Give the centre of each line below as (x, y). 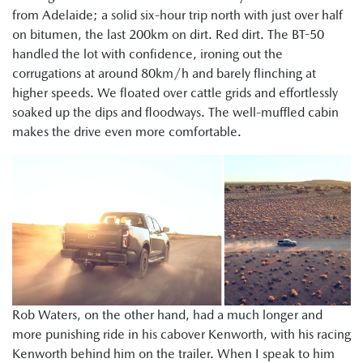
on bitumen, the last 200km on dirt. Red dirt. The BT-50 (168, 35)
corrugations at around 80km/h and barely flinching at (164, 74)
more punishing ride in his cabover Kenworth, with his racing (181, 335)
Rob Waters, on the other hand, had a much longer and (167, 315)
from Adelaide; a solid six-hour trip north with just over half (177, 15)
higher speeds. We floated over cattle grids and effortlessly (175, 93)
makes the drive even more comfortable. (127, 132)
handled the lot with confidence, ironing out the (147, 54)
